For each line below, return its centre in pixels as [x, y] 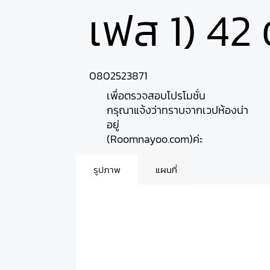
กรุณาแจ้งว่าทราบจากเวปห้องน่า [177, 110]
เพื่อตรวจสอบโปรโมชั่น [156, 95]
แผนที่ [167, 170]
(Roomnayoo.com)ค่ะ [155, 139]
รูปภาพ [107, 170]
